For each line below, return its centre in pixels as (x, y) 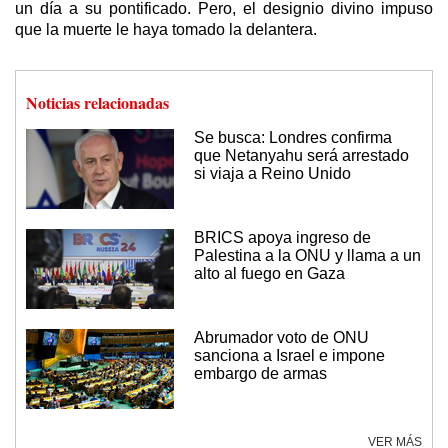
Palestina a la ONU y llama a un (307, 255)
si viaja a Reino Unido (272, 173)
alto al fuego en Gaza (269, 273)
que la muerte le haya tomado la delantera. (166, 29)
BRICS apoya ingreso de (282, 237)
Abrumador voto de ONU (281, 337)
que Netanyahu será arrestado (301, 155)
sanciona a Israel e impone (289, 355)
